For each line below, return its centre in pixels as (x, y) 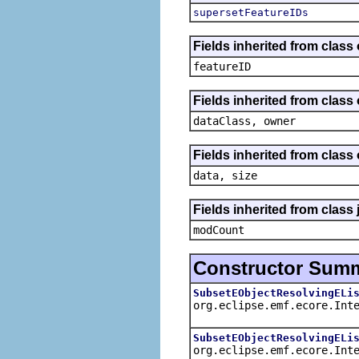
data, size (225, 175)
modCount (219, 230)
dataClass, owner (244, 121)
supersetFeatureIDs (251, 12)
